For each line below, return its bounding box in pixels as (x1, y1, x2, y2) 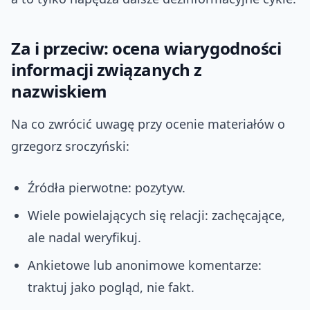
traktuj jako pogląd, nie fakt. (28, 279, 194, 296)
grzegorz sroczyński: (11, 138, 129, 155)
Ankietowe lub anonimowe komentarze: (28, 257, 262, 274)
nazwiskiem (11, 80, 107, 103)
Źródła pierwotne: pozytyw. (28, 179, 185, 197)
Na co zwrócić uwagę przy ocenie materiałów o (11, 116, 285, 133)
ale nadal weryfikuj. (28, 229, 141, 246)
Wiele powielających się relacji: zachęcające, (28, 207, 285, 224)
